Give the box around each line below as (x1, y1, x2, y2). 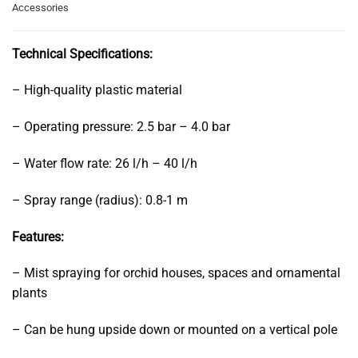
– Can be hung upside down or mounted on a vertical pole (12, 322, 337, 338)
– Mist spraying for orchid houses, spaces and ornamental (12, 265, 340, 281)
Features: (12, 229, 64, 245)
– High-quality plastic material (12, 82, 182, 98)
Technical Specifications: (12, 46, 153, 62)
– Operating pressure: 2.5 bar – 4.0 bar (12, 119, 230, 135)
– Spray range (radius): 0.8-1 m (12, 192, 188, 208)
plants (12, 285, 47, 301)
